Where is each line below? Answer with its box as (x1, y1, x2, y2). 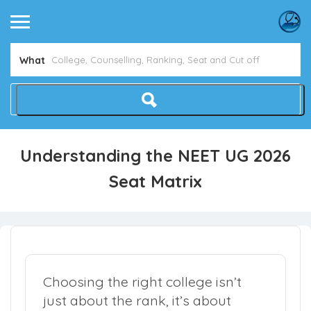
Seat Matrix (109, 171, 202, 192)
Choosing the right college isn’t (43, 273, 242, 290)
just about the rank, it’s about (43, 292, 231, 309)
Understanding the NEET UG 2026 (20, 145, 291, 166)
